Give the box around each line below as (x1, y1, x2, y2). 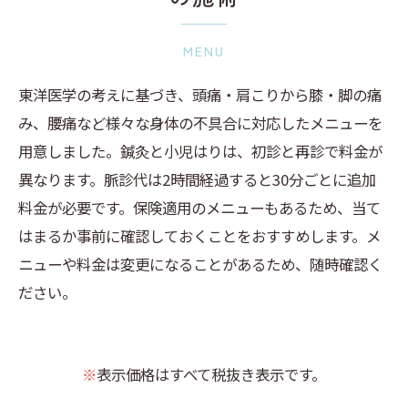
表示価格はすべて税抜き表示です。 (97, 363, 326, 385)
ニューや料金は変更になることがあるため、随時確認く (18, 253, 382, 275)
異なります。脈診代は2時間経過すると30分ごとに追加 (18, 168, 376, 190)
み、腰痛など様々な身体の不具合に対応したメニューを (18, 112, 382, 134)
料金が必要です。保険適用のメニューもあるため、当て (18, 197, 381, 219)
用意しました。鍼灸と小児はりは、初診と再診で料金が (18, 140, 382, 162)
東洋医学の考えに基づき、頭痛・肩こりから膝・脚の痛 (18, 84, 382, 106)
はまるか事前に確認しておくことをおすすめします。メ (18, 225, 381, 247)
